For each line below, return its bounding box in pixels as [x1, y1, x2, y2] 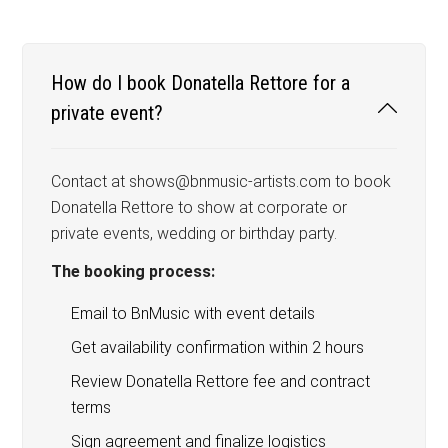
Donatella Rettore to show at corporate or [51, 197, 348, 217]
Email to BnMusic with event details [71, 303, 316, 323]
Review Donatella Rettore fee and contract [71, 371, 371, 391]
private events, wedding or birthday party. [51, 223, 338, 243]
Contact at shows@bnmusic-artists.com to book [51, 171, 392, 191]
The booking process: [51, 261, 216, 281]
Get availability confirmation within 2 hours [71, 337, 365, 357]
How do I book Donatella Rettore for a [51, 70, 351, 95]
